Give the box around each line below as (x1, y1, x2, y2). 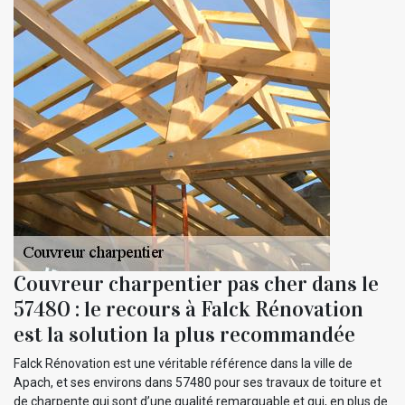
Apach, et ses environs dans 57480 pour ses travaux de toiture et (14, 375, 381, 391)
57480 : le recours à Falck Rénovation (14, 296, 363, 324)
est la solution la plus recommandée (14, 321, 355, 349)
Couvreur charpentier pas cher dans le (14, 270, 379, 298)
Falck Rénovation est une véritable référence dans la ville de (14, 356, 353, 372)
